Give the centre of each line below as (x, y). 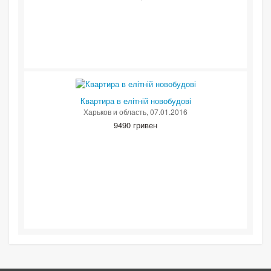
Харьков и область (115, 112)
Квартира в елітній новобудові (135, 101)
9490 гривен (135, 125)
